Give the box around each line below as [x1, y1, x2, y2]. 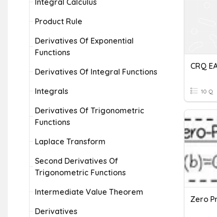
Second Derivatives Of [35, 156, 118, 166]
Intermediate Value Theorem [35, 187, 143, 197]
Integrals [35, 86, 68, 96]
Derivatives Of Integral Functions [35, 67, 157, 77]
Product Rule [35, 16, 82, 26]
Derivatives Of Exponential [35, 36, 134, 46]
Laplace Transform [35, 137, 106, 146]
